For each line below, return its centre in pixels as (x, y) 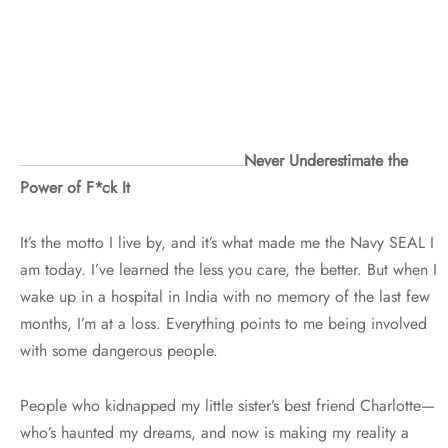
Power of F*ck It (75, 187)
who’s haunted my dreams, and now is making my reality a (214, 432)
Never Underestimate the (326, 160)
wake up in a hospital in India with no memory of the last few (225, 296)
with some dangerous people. (119, 350)
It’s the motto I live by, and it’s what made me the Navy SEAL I (227, 242)
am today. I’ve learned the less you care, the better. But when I (228, 269)
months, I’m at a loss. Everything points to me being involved (223, 323)
